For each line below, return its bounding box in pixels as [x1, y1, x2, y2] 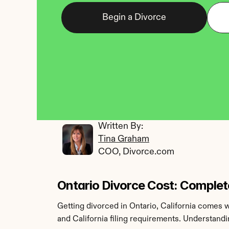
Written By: [98, 122, 145, 131]
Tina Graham [98, 134, 149, 144]
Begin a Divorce [102, 13, 166, 22]
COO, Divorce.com [98, 147, 174, 156]
